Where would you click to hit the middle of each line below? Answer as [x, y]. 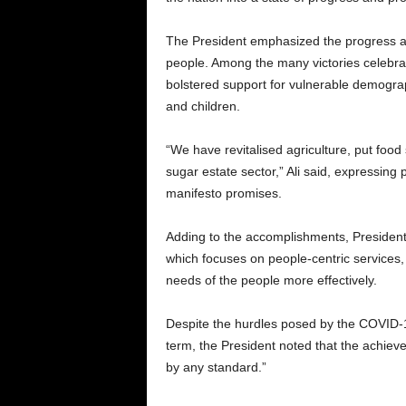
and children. [203, 106]
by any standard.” [216, 367]
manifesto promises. [223, 193]
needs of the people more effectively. [271, 280]
